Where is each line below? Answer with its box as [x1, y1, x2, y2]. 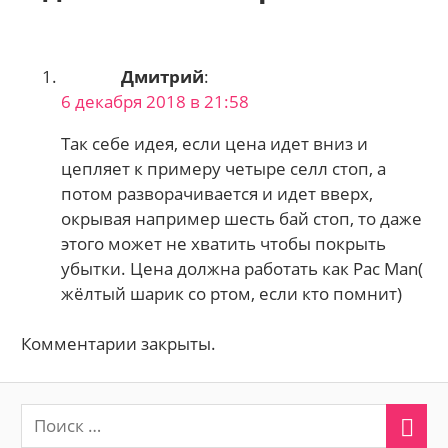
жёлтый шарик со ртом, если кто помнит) [61, 281, 403, 305]
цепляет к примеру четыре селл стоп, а [61, 156, 387, 180]
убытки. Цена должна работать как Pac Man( [61, 256, 424, 280]
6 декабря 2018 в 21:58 [61, 89, 250, 113]
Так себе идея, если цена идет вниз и [61, 131, 369, 155]
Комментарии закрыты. [21, 332, 217, 356]
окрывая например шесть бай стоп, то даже [61, 206, 423, 230]
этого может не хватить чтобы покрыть [61, 231, 387, 255]
